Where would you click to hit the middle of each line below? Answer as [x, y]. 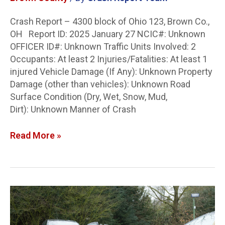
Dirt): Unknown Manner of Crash [73, 109]
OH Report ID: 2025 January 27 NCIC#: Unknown [108, 34]
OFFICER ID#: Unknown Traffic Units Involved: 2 [103, 47]
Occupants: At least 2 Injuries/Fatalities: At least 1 [109, 59]
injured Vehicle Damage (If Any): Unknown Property [111, 72]
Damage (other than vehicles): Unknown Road [100, 84]
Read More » [36, 136]
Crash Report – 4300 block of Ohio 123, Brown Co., [110, 22]
